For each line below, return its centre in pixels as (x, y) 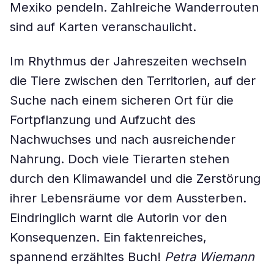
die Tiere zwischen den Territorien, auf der (133, 81)
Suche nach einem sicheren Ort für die (122, 100)
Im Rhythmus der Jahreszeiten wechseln (128, 61)
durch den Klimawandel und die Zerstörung (135, 179)
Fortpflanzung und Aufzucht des (103, 120)
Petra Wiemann (209, 257)
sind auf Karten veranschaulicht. (103, 27)
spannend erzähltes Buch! (87, 257)
